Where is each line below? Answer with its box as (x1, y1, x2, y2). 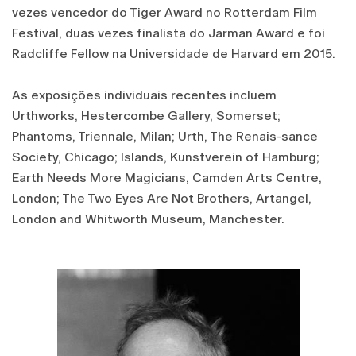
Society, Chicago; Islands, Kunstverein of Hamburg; (12, 149, 319, 164)
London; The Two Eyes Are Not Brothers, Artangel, (12, 190, 311, 206)
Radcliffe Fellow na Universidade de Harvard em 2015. (12, 45, 335, 61)
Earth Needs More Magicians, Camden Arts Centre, (12, 169, 322, 185)
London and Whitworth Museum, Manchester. (12, 211, 284, 226)
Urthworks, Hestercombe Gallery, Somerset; (12, 107, 281, 123)
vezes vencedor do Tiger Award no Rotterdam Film (12, 4, 317, 20)
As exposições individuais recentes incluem (12, 87, 277, 103)
